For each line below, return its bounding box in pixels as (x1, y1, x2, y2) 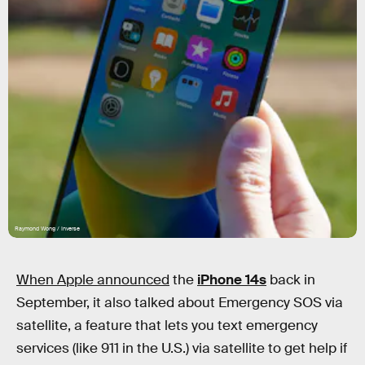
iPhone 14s (197, 271, 266, 288)
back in (266, 271, 315, 288)
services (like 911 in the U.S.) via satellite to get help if (16, 340, 347, 357)
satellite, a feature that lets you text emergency (16, 317, 318, 334)
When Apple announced (16, 271, 169, 288)
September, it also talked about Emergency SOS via (16, 294, 343, 311)
